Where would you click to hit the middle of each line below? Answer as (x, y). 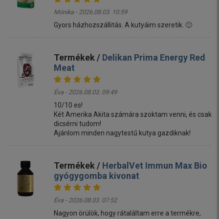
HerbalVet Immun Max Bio (155, 165)
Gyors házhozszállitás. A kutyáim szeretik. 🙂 (123, 25)
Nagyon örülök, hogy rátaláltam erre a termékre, (127, 213)
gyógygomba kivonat (97, 175)
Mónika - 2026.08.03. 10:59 (90, 12)
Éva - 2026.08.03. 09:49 (85, 92)
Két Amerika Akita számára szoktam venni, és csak (133, 114)
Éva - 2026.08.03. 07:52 (85, 200)
